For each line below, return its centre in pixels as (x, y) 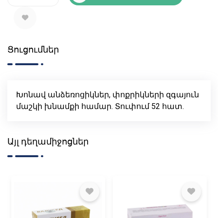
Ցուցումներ (33, 49)
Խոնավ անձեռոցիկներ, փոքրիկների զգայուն (108, 94)
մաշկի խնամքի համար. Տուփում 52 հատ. (100, 106)
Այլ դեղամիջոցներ (48, 141)
